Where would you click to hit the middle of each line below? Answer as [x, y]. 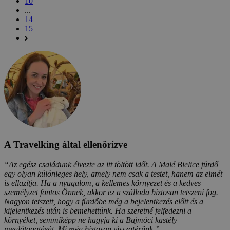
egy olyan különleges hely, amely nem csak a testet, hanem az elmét [113, 174]
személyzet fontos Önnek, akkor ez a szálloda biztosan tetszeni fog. [111, 193]
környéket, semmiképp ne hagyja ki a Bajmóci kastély [91, 220]
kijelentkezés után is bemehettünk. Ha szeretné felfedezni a [98, 211]
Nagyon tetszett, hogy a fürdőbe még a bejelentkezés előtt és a [104, 202]
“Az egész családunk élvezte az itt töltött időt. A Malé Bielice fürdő [111, 165]
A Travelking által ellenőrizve [66, 145]
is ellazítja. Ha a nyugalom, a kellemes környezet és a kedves [102, 183]
